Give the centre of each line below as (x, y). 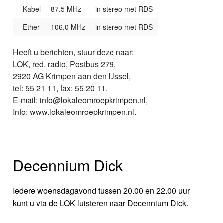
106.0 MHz (68, 27)
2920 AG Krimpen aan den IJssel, (72, 76)
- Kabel (30, 9)
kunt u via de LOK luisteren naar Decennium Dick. (101, 203)
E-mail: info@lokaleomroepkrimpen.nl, (81, 100)
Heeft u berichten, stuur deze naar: (74, 52)
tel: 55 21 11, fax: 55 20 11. (60, 88)
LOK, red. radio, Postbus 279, (65, 64)
